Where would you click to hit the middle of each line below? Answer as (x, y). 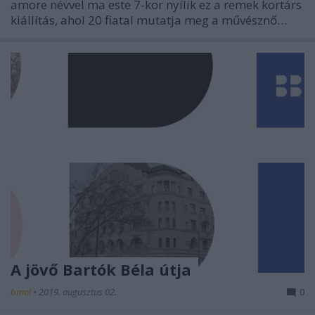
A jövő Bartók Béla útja (101, 270)
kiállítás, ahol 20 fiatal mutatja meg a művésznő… (149, 20)
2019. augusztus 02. (78, 292)
